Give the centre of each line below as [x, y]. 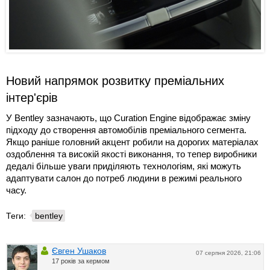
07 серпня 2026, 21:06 [228, 253]
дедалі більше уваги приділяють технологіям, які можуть [124, 166]
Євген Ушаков [79, 250]
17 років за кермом [81, 261]
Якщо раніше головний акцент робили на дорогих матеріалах [132, 142]
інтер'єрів [32, 97]
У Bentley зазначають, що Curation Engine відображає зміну [128, 118]
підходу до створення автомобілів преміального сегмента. [126, 130]
